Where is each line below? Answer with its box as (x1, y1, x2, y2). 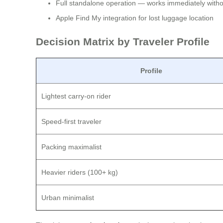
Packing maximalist (41, 143, 102, 151)
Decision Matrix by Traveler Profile (36, 35, 210, 47)
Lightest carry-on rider (41, 92, 111, 101)
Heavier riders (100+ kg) (41, 168, 118, 177)
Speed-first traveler (41, 117, 102, 126)
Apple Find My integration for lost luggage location (56, 14, 214, 22)
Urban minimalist (41, 194, 94, 202)
